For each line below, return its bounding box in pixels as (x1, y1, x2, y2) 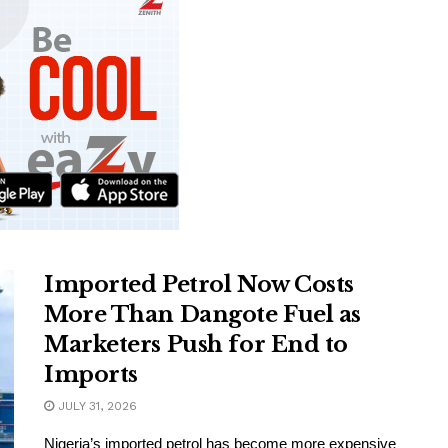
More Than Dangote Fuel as (44, 301, 361, 329)
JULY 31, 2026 (54, 399, 137, 414)
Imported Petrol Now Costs (44, 271, 354, 299)
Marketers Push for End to (44, 331, 348, 359)
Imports (44, 361, 138, 389)
